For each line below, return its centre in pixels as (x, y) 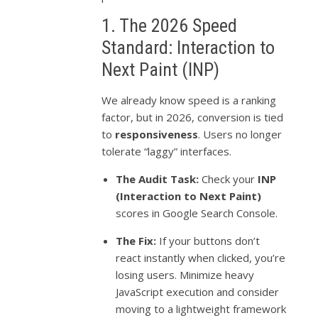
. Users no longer (240, 134)
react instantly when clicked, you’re (201, 257)
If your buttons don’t (208, 240)
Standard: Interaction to (188, 47)
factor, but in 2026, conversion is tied (193, 117)
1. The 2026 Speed (170, 25)
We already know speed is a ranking (189, 100)
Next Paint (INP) (161, 69)
